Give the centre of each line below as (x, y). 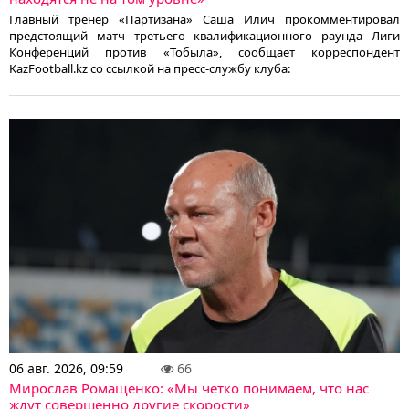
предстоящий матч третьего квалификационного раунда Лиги (204, 35)
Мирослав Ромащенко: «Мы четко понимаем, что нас (189, 388)
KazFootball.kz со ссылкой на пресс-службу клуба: (150, 68)
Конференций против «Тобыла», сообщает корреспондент (204, 52)
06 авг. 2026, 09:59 (66, 368)
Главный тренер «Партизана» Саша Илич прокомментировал (204, 19)
